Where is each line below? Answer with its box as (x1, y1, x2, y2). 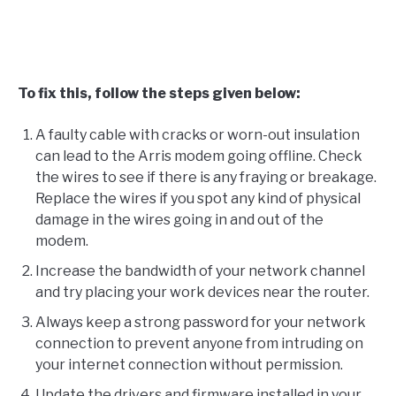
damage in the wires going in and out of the (35, 211, 324, 229)
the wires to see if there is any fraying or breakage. (35, 169, 377, 187)
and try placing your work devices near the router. (35, 284, 369, 301)
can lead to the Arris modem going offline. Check (35, 148, 362, 165)
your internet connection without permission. (35, 356, 343, 374)
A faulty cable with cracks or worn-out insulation (35, 126, 360, 144)
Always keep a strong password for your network (35, 314, 366, 331)
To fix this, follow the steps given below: (18, 85, 301, 103)
